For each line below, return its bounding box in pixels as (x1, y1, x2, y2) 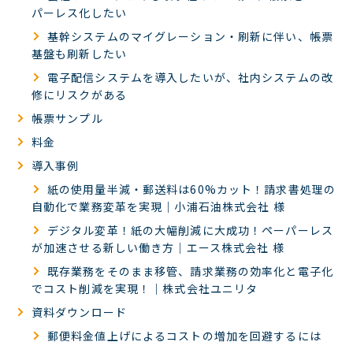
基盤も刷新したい (32, 46, 127, 61)
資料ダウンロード (32, 304, 127, 320)
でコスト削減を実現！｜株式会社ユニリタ (32, 281, 258, 296)
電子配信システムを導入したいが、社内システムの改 (47, 69, 333, 85)
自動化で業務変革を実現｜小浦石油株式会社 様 (32, 199, 285, 214)
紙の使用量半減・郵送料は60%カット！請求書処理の (47, 181, 336, 197)
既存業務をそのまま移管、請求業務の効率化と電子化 (47, 263, 333, 279)
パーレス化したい (32, 5, 127, 20)
